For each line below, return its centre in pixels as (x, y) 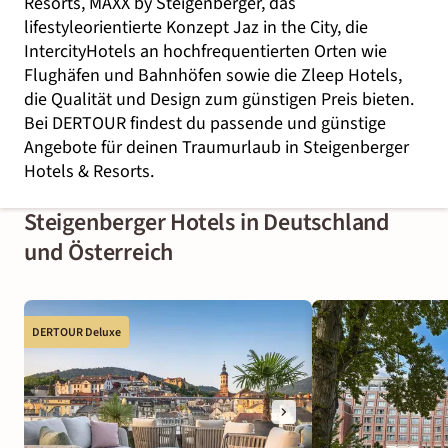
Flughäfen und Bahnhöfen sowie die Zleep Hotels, (213, 75)
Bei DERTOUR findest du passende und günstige (205, 123)
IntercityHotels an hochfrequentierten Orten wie (205, 51)
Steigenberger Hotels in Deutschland (207, 222)
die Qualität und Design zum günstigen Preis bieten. (219, 99)
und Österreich (99, 252)
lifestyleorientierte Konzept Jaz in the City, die (196, 27)
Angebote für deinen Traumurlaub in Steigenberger (216, 147)
